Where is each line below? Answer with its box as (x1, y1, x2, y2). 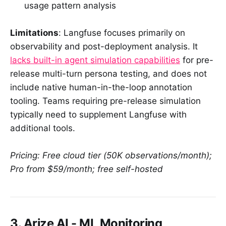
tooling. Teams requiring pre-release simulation (10, 96, 201, 106)
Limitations (10, 28, 59, 38)
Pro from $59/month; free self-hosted (10, 164, 163, 175)
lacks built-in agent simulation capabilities (10, 55, 180, 66)
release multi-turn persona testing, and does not (10, 69, 207, 79)
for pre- (180, 55, 213, 66)
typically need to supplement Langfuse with (10, 109, 187, 120)
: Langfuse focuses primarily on (59, 28, 185, 38)
